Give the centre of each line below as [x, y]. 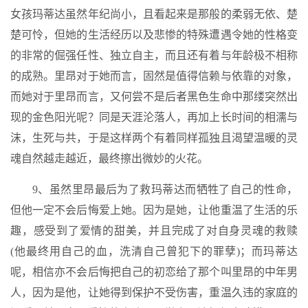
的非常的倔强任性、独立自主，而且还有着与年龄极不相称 [154, 55]
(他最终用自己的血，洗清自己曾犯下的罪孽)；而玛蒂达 [154, 251]
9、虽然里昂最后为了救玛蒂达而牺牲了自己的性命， [165, 189]
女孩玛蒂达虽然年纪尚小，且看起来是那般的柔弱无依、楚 [154, 14]
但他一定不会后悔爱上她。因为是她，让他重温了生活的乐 [154, 210]
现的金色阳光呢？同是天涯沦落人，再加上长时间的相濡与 [154, 117]
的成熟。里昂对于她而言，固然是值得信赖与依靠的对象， [154, 76]
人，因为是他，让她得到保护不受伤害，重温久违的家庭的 [154, 293]
